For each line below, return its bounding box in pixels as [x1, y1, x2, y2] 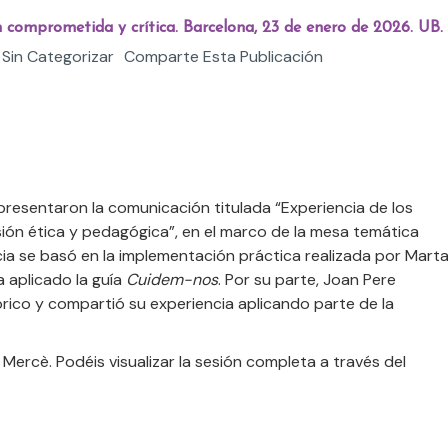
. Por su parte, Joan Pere [218, 269, 396, 291]
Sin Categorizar [2, 46, 115, 68]
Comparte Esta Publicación [124, 46, 324, 68]
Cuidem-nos [126, 269, 218, 291]
